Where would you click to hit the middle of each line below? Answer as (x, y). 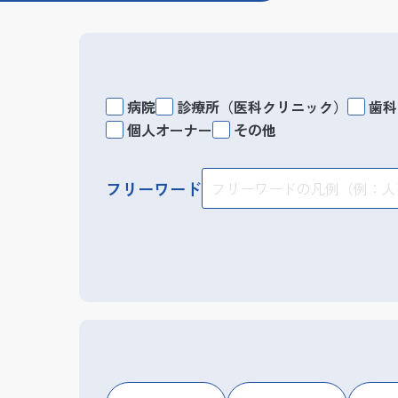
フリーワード (154, 188)
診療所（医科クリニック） (262, 107)
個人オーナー (170, 130)
